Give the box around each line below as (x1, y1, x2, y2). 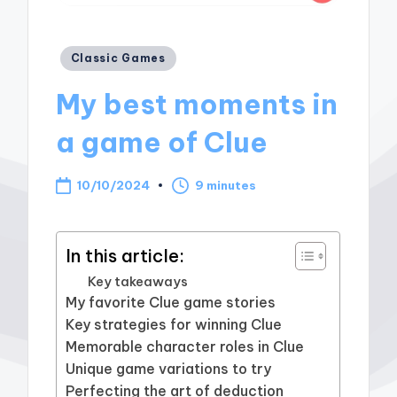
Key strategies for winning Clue (66, 315, 283, 333)
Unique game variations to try (66, 359, 272, 378)
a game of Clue (56, 125, 269, 160)
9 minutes (195, 177, 257, 194)
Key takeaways (88, 272, 189, 290)
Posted (55, 45, 109, 65)
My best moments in (56, 87, 339, 122)
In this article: (66, 244, 185, 267)
